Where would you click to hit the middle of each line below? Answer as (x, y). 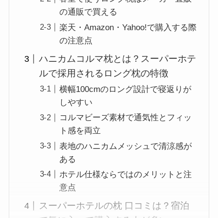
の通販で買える (89, 12)
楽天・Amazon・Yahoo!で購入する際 (128, 27)
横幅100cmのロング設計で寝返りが (126, 90)
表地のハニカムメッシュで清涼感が (126, 146)
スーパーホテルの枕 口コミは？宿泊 (114, 206)
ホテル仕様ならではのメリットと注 (126, 174)
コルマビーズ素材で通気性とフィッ (126, 118)
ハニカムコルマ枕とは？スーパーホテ (118, 59)
